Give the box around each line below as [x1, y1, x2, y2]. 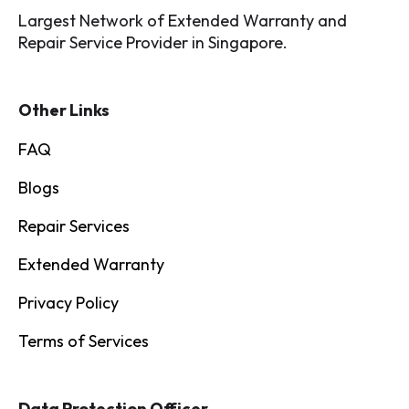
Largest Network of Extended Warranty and [18, 10, 347, 32]
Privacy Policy [18, 292, 119, 314]
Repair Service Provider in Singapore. [18, 32, 288, 54]
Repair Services [18, 215, 130, 237]
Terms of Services [18, 330, 149, 352]
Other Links [18, 100, 110, 121]
